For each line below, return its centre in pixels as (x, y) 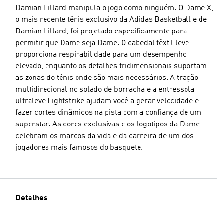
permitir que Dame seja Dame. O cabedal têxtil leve (102, 43)
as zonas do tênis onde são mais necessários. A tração (107, 78)
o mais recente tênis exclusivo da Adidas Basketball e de (111, 20)
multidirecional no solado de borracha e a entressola (105, 89)
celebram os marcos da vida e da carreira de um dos (105, 136)
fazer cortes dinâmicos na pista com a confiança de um (108, 113)
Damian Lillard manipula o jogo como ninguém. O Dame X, (114, 8)
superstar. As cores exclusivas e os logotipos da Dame (108, 124)
